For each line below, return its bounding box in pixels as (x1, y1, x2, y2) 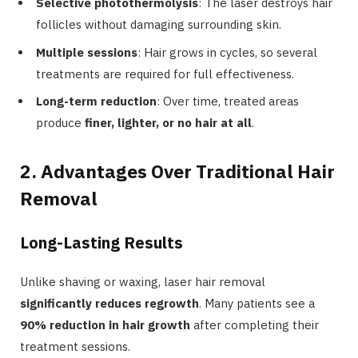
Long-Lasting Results (20, 232, 183, 254)
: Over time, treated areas (157, 93, 299, 109)
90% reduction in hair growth (20, 317, 190, 333)
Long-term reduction (36, 93, 157, 109)
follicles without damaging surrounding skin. (36, 17, 281, 33)
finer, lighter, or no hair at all (85, 115, 252, 131)
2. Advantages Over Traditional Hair (20, 159, 335, 184)
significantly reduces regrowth (20, 296, 199, 312)
